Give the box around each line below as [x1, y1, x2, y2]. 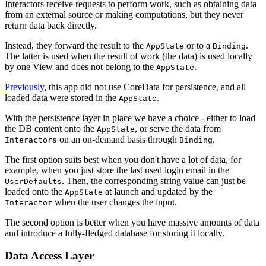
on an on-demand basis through [57, 134, 179, 144]
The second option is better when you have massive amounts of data [5, 217, 259, 227]
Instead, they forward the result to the [5, 40, 146, 50]
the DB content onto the [5, 123, 97, 134]
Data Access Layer [5, 249, 94, 262]
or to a [184, 40, 213, 50]
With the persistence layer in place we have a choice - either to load [5, 112, 255, 123]
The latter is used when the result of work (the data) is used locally [5, 50, 252, 61]
